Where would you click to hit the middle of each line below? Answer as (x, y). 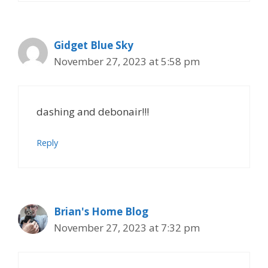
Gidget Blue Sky (94, 45)
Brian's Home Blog (101, 211)
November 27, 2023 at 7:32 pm (127, 227)
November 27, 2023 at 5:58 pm (127, 61)
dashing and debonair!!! (93, 112)
